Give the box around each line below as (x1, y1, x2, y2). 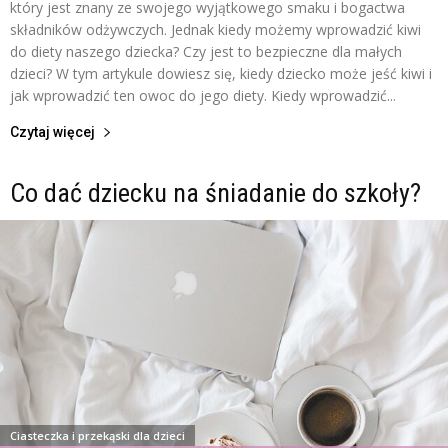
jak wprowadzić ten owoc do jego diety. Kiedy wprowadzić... (10, 85, 396, 105)
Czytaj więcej (10, 123, 95, 140)
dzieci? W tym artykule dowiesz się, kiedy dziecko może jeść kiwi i (10, 63, 432, 83)
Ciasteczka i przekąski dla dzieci (10, 428, 185, 444)
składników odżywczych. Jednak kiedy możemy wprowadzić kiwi (10, 19, 421, 39)
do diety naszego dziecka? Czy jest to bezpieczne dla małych (10, 41, 402, 61)
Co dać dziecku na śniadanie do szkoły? (10, 177, 421, 208)
